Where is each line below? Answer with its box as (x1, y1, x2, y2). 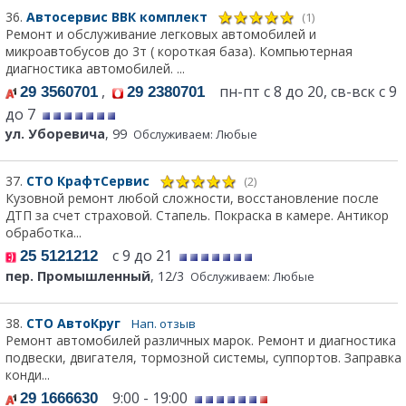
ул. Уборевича (5, 124, 105, 142)
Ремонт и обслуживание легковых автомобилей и (5, 24, 316, 43)
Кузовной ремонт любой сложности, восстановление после (5, 189, 379, 208)
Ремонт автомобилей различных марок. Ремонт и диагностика (5, 332, 396, 350)
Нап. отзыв (131, 315, 196, 333)
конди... (5, 366, 50, 384)
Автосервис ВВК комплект (26, 7, 211, 25)
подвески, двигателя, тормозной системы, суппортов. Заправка (5, 349, 401, 367)
